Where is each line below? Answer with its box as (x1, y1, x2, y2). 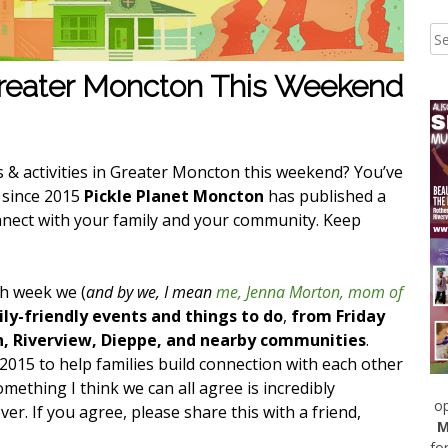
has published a (268, 185, 386, 207)
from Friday (291, 305, 385, 327)
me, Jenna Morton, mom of (216, 281, 403, 303)
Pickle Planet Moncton (84, 185, 268, 207)
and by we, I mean (86, 281, 216, 303)
